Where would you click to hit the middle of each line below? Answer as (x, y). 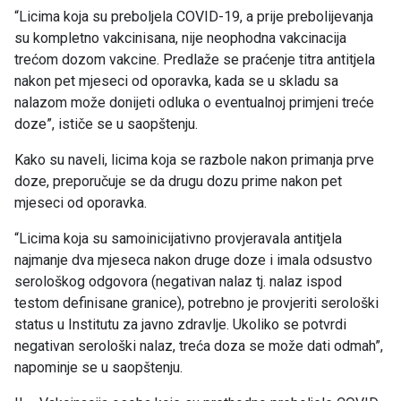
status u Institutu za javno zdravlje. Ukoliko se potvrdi (180, 325)
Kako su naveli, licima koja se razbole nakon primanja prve (194, 160)
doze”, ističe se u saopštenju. (106, 124)
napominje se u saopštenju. (98, 368)
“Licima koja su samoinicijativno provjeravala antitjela (178, 239)
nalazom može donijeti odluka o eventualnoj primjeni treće (194, 103)
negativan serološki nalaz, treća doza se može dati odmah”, (199, 346)
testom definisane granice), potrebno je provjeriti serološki (196, 303)
